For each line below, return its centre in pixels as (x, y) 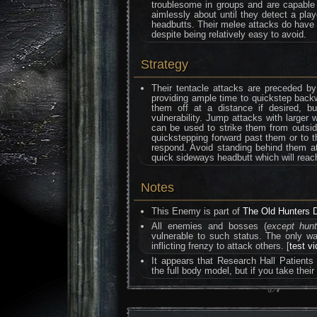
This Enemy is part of (197, 211)
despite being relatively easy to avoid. (229, 34)
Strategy (165, 64)
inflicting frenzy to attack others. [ (221, 246)
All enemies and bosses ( (209, 226)
